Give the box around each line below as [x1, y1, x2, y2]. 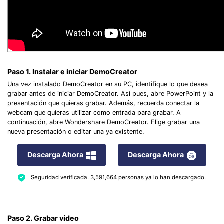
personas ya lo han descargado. [116, 174, 206, 181]
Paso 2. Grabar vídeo [7, 213, 79, 222]
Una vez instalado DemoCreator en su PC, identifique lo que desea [7, 80, 208, 88]
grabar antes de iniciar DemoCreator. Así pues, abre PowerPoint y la [7, 89, 213, 97]
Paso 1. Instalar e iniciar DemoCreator [7, 67, 137, 76]
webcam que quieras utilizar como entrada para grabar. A [7, 108, 181, 116]
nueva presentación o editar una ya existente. [7, 127, 144, 135]
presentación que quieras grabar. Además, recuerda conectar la [7, 99, 199, 107]
